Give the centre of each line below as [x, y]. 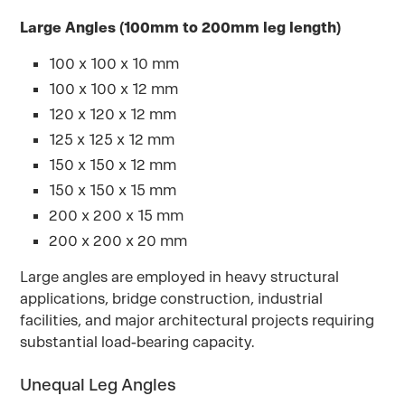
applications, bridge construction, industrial [172, 299]
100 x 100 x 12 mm [114, 89]
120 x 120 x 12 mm [113, 114]
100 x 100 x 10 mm [114, 64]
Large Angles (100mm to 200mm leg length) [181, 28]
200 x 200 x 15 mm [117, 216]
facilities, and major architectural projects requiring [198, 320]
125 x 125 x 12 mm [112, 140]
